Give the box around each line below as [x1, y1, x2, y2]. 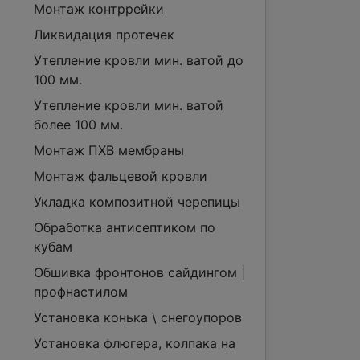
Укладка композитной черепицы [34, 194, 240, 210]
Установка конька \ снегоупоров [34, 309, 242, 325]
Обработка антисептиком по [34, 219, 215, 235]
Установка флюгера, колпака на [34, 335, 235, 351]
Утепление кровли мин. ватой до [34, 52, 243, 68]
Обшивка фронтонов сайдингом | [34, 264, 245, 280]
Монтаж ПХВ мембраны [34, 142, 184, 158]
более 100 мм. [34, 117, 123, 133]
